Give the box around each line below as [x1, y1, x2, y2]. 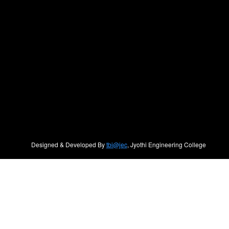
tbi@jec [106, 140, 127, 149]
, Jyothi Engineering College [127, 140, 206, 149]
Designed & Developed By [31, 140, 106, 149]
